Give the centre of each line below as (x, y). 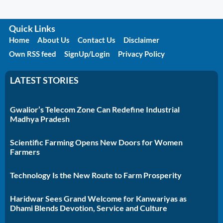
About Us (54, 40)
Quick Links (32, 29)
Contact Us (97, 40)
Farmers (25, 152)
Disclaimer (141, 40)
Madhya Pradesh (40, 119)
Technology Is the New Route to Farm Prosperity (96, 175)
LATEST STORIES (44, 80)
